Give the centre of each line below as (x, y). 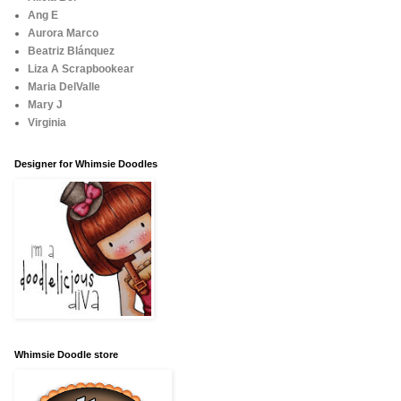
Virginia (47, 123)
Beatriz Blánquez (71, 51)
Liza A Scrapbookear (81, 69)
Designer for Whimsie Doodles (86, 164)
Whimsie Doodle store (66, 355)
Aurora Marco (63, 34)
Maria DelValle (64, 87)
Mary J (45, 105)
